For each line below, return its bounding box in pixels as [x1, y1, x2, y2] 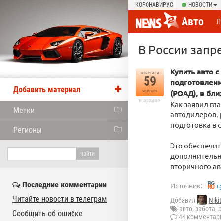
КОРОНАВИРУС [135, 1, 173, 8]
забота [195, 205, 215, 213]
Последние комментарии [20, 180, 107, 189]
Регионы [13, 125, 42, 135]
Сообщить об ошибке [12, 209, 83, 218]
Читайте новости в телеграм [12, 194, 107, 204]
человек [142, 88, 157, 93]
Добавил [170, 196, 197, 205]
